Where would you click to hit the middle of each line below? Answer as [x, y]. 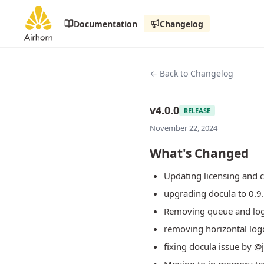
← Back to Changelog [192, 73]
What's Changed [199, 153]
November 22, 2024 [184, 128]
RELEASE [197, 110]
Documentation [106, 24]
